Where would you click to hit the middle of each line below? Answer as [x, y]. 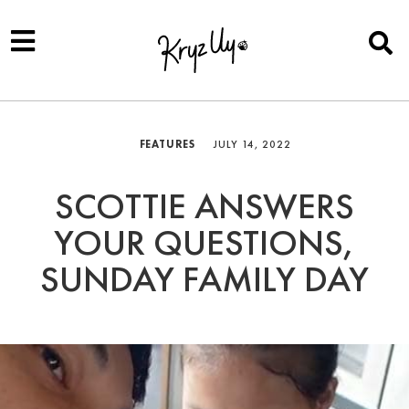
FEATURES [167, 144]
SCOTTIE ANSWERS [204, 206]
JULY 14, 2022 [252, 144]
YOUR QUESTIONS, [204, 242]
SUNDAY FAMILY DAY [204, 279]
